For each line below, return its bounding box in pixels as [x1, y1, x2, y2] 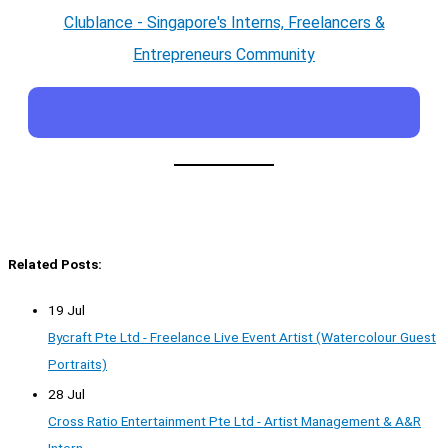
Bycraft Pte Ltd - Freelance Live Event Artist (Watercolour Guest [48, 328, 436, 345]
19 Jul [48, 301, 85, 318]
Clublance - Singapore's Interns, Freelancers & [63, 12, 385, 32]
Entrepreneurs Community [133, 44, 315, 64]
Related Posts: [8, 256, 102, 273]
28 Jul [48, 386, 85, 402]
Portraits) [48, 355, 107, 372]
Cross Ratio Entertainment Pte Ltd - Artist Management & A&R [48, 413, 421, 429]
